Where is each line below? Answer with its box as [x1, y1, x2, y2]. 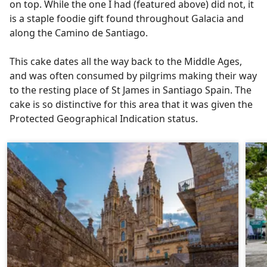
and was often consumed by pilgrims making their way [10, 69, 257, 82]
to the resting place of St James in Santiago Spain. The [10, 83, 252, 97]
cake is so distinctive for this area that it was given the [10, 98, 253, 111]
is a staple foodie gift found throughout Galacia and [10, 12, 244, 25]
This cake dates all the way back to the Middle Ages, [10, 55, 242, 68]
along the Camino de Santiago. [10, 26, 150, 39]
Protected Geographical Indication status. [10, 112, 200, 125]
